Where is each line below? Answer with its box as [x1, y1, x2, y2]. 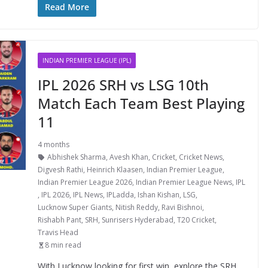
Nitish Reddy [115, 202, 158, 212]
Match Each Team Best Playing [37, 93, 245, 113]
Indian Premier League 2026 [37, 177, 132, 187]
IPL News [72, 190, 103, 200]
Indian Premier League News [135, 177, 232, 187]
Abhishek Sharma [47, 152, 106, 162]
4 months [37, 139, 69, 150]
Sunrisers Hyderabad [101, 215, 173, 225]
